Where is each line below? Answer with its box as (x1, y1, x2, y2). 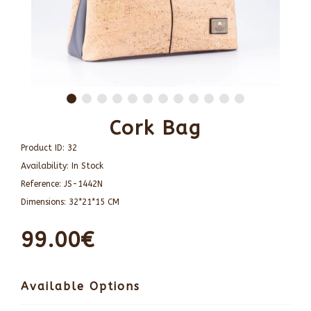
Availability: (21, 161, 72, 171)
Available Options (21, 280, 140, 293)
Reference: (21, 179, 64, 189)
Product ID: (21, 143, 67, 153)
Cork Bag (110, 117, 201, 140)
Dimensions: (21, 197, 69, 207)
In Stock (72, 161, 103, 171)
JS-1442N (64, 179, 103, 189)
